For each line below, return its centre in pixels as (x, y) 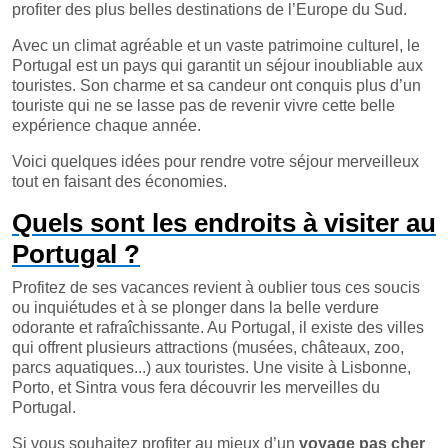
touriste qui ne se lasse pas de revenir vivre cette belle (203, 105)
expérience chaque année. (106, 125)
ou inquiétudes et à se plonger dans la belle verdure (195, 307)
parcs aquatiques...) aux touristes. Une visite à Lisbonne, (211, 367)
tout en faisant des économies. (119, 181)
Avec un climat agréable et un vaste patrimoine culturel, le (216, 45)
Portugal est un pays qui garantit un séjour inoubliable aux (217, 65)
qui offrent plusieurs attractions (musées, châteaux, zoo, (208, 347)
